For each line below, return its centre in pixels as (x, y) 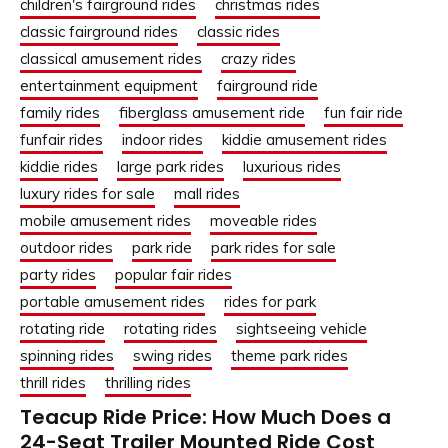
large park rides (170, 167)
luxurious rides (292, 167)
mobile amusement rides (105, 221)
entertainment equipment (109, 86)
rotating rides (170, 329)
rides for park (270, 302)
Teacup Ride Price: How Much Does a (205, 417)
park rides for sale (273, 248)
